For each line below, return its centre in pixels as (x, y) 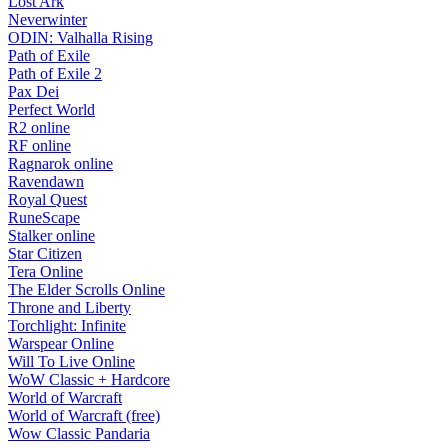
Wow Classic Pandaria (79, 433)
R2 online (39, 127)
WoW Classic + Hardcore (89, 379)
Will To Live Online (71, 361)
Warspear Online (61, 343)
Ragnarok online (60, 163)
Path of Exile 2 (55, 73)
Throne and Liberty (69, 307)
